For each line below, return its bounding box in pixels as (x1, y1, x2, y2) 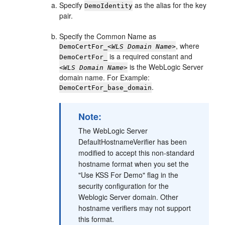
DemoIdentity (84, 2, 133, 10)
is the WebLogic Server (128, 61, 204, 72)
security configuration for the (78, 180, 169, 191)
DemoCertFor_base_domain (59, 83, 152, 91)
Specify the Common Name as (59, 31, 157, 41)
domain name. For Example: (59, 72, 150, 82)
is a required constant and (107, 51, 193, 61)
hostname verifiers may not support (78, 202, 191, 213)
